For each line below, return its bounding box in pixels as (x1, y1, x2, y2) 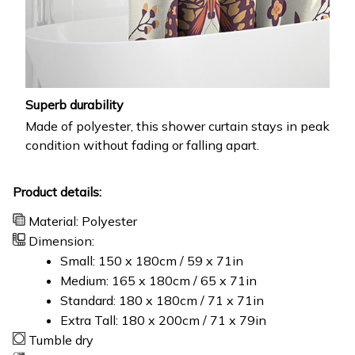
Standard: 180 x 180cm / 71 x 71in (60, 292, 267, 309)
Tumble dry (29, 332, 94, 349)
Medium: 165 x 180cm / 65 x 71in (60, 273, 257, 289)
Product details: (13, 184, 101, 200)
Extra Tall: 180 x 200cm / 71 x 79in (60, 312, 266, 329)
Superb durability (25, 97, 127, 113)
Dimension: (29, 233, 97, 250)
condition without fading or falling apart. (25, 137, 259, 154)
